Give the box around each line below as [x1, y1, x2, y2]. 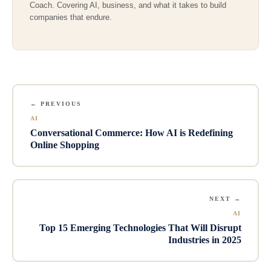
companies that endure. [30, 13, 112, 22]
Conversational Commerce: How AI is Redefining [30, 128, 233, 139]
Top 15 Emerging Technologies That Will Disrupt [39, 223, 241, 233]
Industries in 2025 [168, 235, 241, 246]
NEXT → [209, 195, 241, 203]
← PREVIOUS [30, 100, 82, 108]
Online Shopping [30, 140, 99, 151]
